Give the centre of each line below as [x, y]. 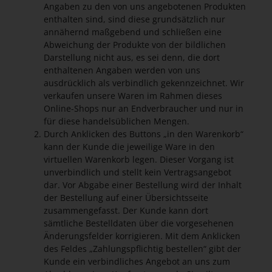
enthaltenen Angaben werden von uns [122, 70]
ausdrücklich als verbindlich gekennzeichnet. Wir [144, 83]
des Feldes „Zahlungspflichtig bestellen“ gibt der [142, 249]
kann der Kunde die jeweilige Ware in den [129, 147]
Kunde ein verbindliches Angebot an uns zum [137, 261]
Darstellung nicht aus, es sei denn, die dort [132, 57]
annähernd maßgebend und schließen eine [133, 32]
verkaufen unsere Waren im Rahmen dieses [133, 96]
